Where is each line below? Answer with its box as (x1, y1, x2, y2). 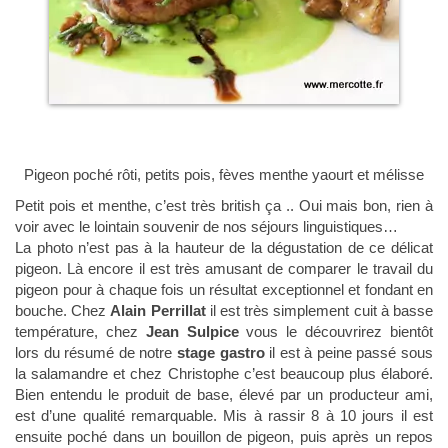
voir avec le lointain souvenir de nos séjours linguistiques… (15, 218, 398, 236)
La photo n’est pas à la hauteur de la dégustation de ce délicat (15, 239, 433, 257)
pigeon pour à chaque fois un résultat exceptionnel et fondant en (15, 281, 433, 299)
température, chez (15, 323, 138, 341)
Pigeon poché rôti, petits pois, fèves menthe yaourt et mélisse (24, 166, 424, 184)
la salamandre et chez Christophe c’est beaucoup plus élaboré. (15, 365, 433, 383)
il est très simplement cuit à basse (205, 302, 434, 320)
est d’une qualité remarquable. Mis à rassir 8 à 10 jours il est (15, 407, 433, 425)
